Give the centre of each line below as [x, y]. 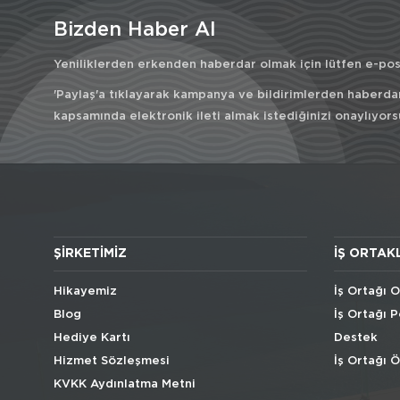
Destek [355, 338]
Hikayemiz [85, 292]
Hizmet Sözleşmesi [112, 362]
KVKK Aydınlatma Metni [125, 385]
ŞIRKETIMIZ [90, 254]
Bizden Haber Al [134, 30]
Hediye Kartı [92, 338]
